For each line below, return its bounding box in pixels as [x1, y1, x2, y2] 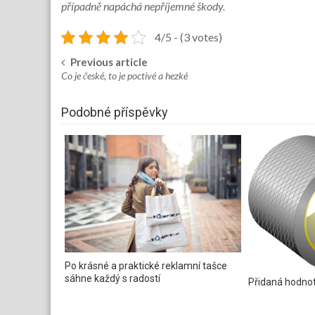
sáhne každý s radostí [65, 273, 160, 285]
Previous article [70, 56, 148, 68]
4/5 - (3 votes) [154, 30, 222, 44]
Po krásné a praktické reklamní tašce [65, 260, 227, 272]
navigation [60, 84, 160, 108]
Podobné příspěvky [61, 105, 168, 120]
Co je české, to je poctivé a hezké [61, 70, 188, 82]
